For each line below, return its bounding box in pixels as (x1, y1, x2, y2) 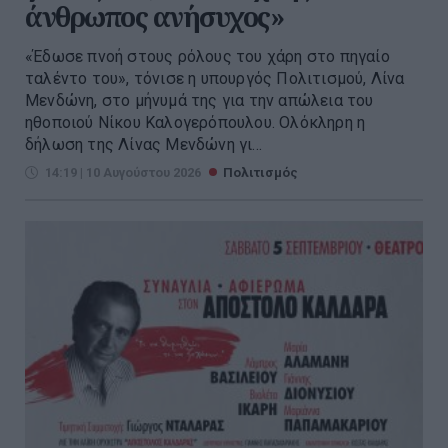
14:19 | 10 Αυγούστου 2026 (45, 165, 201, 181)
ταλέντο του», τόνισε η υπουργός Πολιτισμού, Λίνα (25, 69, 405, 89)
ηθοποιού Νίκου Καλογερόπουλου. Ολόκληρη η (25, 113, 366, 133)
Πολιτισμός (223, 165, 298, 181)
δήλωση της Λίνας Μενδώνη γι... (25, 135, 262, 155)
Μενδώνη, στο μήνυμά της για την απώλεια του (25, 91, 374, 111)
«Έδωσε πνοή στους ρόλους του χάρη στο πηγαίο (25, 47, 390, 67)
